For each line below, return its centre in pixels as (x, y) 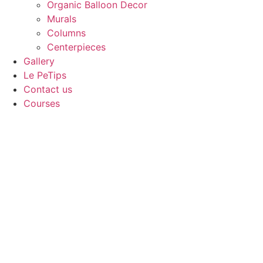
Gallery (39, 61)
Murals (62, 19)
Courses (42, 104)
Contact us (48, 90)
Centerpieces (76, 47)
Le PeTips (45, 75)
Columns (66, 33)
